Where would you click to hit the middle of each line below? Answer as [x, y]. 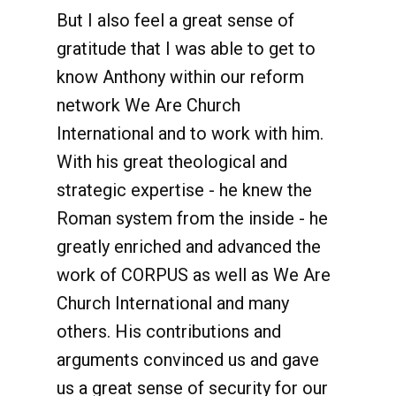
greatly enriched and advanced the [189, 247]
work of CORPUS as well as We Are [194, 275]
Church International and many [173, 303]
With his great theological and [172, 162]
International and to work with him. [190, 133]
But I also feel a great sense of [175, 20]
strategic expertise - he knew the [184, 190]
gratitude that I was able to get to [186, 49]
